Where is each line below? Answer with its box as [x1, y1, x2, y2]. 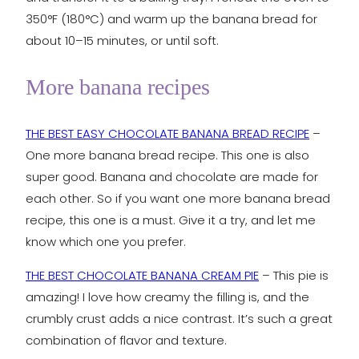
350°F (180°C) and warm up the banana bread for [26, 10, 317, 27]
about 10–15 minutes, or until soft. [26, 31, 219, 49]
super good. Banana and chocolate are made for [26, 167, 318, 185]
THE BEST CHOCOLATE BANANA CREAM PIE [26, 266, 259, 284]
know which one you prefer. [26, 232, 186, 250]
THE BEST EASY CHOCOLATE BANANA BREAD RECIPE [26, 124, 309, 142]
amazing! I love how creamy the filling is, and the [26, 288, 309, 305]
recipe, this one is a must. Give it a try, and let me [26, 211, 316, 228]
